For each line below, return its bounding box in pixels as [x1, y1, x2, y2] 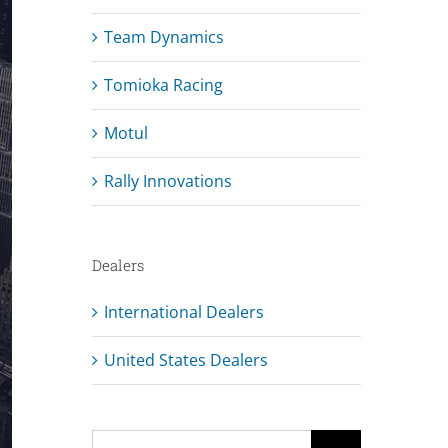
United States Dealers [103, 348, 268, 371]
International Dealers [103, 300, 264, 323]
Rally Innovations [103, 169, 232, 192]
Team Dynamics [103, 25, 224, 48]
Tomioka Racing [103, 73, 223, 96]
